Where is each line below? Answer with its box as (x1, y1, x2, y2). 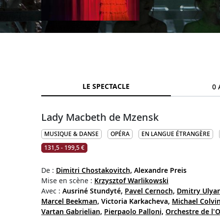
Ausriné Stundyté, (62, 186, 123, 195)
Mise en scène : (41, 176, 94, 185)
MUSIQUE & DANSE (44, 130, 99, 138)
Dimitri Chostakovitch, (56, 165, 132, 175)
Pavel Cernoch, (125, 186, 175, 195)
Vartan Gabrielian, (41, 207, 102, 216)
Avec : (41, 186, 62, 195)
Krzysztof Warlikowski (94, 176, 168, 185)
